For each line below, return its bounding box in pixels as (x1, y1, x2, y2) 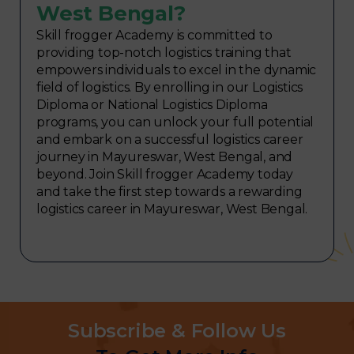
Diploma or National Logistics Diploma (36, 97, 268, 113)
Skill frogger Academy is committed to (36, 28, 273, 43)
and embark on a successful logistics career (36, 132, 303, 148)
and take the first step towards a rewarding (36, 184, 303, 200)
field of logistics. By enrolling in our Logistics (36, 80, 303, 96)
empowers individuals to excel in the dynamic (36, 62, 317, 78)
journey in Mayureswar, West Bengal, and (36, 149, 293, 165)
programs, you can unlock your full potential (36, 115, 314, 130)
